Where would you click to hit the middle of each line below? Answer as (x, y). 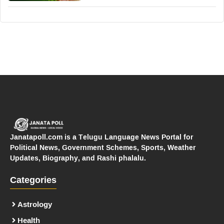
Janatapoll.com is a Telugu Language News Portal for (101, 136)
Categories (33, 180)
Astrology (35, 204)
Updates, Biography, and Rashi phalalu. (78, 157)
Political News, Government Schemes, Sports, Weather (103, 147)
